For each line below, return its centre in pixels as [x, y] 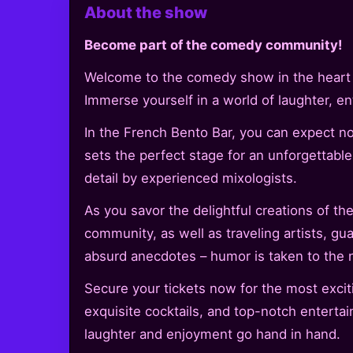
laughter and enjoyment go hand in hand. [212, 334]
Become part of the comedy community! [213, 45]
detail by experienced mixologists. [191, 178]
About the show [146, 12]
